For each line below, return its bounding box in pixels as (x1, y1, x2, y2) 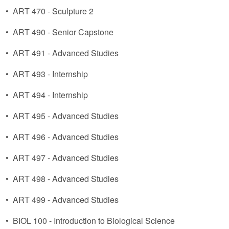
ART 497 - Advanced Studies (13, 152, 119, 164)
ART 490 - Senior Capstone (13, 26, 113, 38)
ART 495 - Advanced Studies (13, 110, 119, 122)
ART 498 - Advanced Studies (13, 173, 119, 185)
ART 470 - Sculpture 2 (13, 5, 94, 17)
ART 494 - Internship (13, 89, 88, 101)
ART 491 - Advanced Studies (13, 47, 119, 59)
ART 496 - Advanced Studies (13, 131, 119, 143)
